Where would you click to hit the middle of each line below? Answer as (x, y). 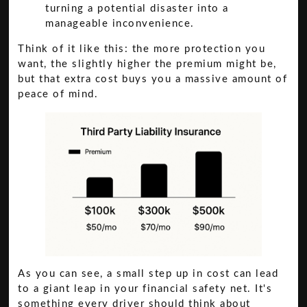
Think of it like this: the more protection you (142, 49)
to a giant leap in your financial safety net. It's (145, 289)
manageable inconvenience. (120, 23)
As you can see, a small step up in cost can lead (148, 274)
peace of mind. (58, 94)
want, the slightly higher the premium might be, (147, 64)
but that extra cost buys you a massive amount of (153, 79)
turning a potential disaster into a (137, 8)
